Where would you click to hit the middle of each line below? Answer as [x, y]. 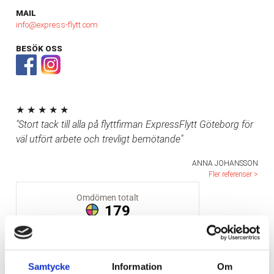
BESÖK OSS [39, 49]
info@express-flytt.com [57, 25]
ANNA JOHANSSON [225, 164]
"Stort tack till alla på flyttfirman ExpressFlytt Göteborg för [134, 125]
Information [137, 266]
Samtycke [49, 266]
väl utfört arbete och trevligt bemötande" [99, 139]
